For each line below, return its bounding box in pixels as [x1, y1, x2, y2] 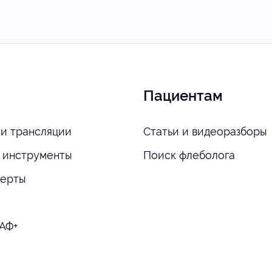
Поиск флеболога [143, 149, 235, 161]
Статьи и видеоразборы [143, 125, 267, 138]
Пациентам [143, 87, 223, 104]
